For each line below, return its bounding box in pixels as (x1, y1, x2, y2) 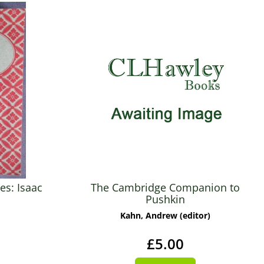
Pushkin (145, 192, 185, 206)
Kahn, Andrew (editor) (120, 210, 210, 221)
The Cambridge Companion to (90, 180, 240, 194)
